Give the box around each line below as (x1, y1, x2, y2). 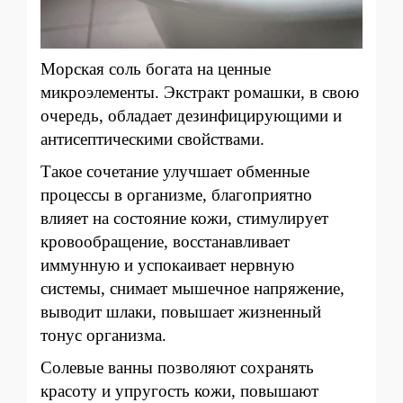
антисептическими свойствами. (40, 129, 264, 148)
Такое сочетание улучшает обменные (40, 161, 309, 181)
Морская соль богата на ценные (40, 58, 271, 78)
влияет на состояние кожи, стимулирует (40, 208, 328, 228)
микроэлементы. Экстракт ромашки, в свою (40, 82, 359, 102)
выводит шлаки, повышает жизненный (40, 301, 321, 321)
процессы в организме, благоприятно (40, 184, 312, 204)
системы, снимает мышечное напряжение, (40, 278, 345, 298)
